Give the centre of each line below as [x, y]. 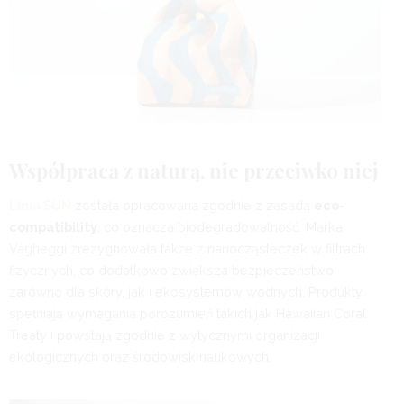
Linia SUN [40, 206]
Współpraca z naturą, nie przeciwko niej [194, 171]
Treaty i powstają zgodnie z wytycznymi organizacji [165, 335]
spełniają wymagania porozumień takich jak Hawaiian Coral [188, 314]
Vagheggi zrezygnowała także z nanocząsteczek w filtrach [187, 249]
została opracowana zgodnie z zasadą [193, 206]
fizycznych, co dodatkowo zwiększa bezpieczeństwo [171, 271]
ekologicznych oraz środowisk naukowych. [140, 357]
